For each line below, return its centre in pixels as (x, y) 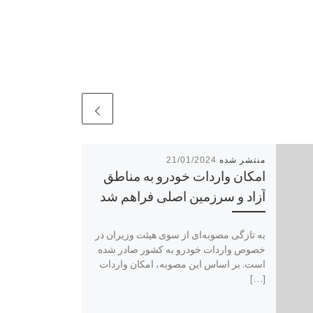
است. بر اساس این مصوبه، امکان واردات (183, 264)
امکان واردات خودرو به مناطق (185, 176)
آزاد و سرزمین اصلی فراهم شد (183, 197)
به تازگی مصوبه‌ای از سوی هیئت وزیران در (181, 235)
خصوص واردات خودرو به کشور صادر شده (182, 250)
